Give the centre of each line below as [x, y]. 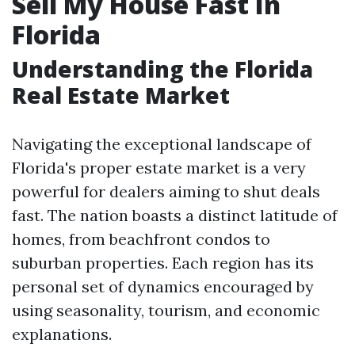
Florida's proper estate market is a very [159, 168]
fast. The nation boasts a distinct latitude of [175, 215]
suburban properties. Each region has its [163, 263]
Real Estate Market [121, 95]
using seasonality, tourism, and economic [166, 310]
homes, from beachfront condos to [141, 239]
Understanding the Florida [162, 69]
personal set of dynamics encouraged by [163, 286]
